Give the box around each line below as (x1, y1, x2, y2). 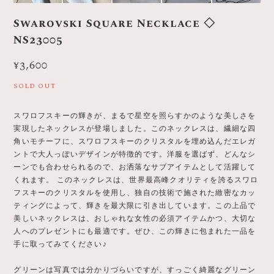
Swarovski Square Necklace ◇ (13, 15, 216, 32)
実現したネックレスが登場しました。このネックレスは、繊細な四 (13, 124, 256, 133)
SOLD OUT (13, 80, 56, 91)
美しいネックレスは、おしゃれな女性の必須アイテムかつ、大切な (13, 213, 256, 223)
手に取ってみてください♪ (13, 239, 107, 248)
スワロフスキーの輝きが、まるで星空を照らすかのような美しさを (13, 111, 256, 120)
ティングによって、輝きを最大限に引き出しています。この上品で (13, 201, 256, 210)
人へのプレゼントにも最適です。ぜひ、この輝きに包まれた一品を (13, 226, 256, 235)
